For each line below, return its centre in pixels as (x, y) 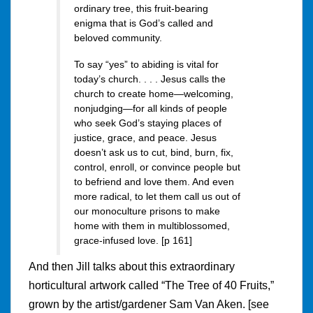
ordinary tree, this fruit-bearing (141, 8)
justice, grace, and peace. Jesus (145, 137)
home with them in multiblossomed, (152, 225)
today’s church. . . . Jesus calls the (150, 79)
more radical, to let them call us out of (157, 196)
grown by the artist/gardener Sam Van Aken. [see (149, 305)
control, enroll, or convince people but (157, 167)
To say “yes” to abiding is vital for (146, 64)
